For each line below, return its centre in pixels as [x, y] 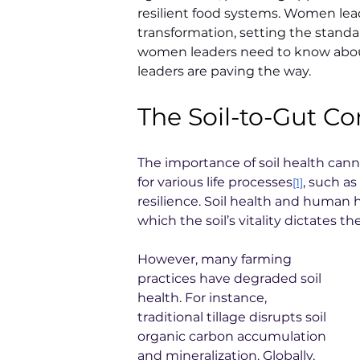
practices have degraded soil [231, 278]
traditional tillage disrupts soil [233, 317]
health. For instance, [204, 298]
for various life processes [215, 182]
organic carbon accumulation [233, 336]
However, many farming [216, 259]
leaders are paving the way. [224, 71]
